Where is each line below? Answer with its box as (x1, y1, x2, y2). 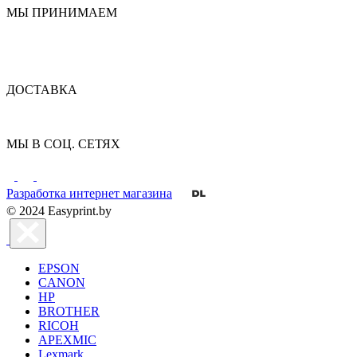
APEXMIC (38, 333, 96, 347)
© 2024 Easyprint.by (6, 204, 112, 218)
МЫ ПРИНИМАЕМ (6, 6, 117, 20)
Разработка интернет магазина (6, 186, 172, 201)
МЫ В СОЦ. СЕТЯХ (6, 137, 120, 151)
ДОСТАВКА (6, 83, 77, 97)
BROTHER (38, 304, 100, 319)
